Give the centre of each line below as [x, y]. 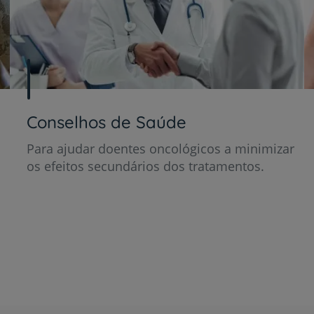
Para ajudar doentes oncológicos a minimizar [161, 149]
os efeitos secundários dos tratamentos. [146, 166]
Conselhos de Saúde [107, 122]
